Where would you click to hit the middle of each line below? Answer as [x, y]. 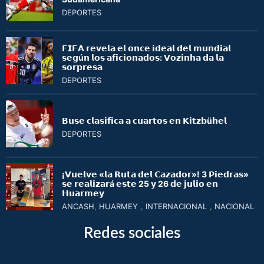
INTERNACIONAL [176, 207]
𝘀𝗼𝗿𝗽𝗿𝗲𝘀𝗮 [82, 67]
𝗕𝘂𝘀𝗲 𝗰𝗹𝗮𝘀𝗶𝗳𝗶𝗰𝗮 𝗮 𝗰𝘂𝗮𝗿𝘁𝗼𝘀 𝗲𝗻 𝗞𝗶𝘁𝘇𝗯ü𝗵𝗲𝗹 [144, 121]
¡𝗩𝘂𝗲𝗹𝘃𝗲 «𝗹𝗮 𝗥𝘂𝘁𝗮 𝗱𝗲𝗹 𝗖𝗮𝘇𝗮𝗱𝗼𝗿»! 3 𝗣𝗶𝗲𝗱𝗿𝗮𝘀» [155, 174]
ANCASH [78, 207]
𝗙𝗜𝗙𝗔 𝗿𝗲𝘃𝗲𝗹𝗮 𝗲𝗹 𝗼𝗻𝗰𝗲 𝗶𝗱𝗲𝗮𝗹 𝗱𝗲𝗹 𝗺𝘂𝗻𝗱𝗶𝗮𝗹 [146, 48]
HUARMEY [118, 207]
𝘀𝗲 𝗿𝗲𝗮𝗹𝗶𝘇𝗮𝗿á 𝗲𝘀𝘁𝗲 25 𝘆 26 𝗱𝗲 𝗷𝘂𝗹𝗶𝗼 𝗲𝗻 [140, 184]
